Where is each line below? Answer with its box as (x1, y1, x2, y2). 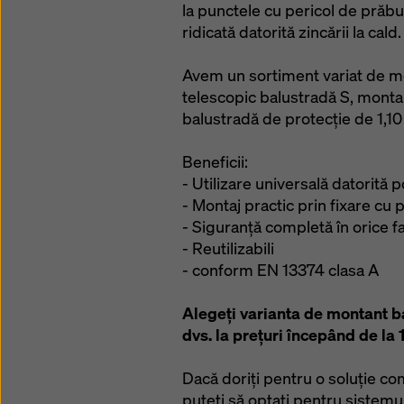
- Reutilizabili (182, 238, 274, 259)
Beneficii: (182, 151, 248, 172)
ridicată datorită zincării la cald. (182, 22, 401, 42)
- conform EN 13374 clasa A (182, 260, 379, 280)
